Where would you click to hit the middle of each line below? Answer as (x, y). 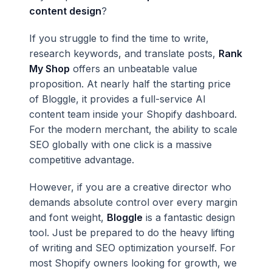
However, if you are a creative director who (130, 187)
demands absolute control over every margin (133, 202)
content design (65, 11)
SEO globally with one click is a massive (121, 144)
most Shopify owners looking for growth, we (133, 263)
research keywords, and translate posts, (124, 53)
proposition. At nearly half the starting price (130, 84)
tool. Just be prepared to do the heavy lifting (132, 233)
